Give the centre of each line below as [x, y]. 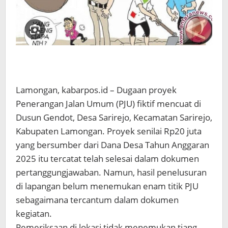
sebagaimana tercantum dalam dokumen [97, 199]
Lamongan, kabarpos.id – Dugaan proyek [96, 90]
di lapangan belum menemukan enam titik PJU [107, 186]
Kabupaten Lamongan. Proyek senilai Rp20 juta [109, 131]
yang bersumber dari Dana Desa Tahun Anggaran [112, 145]
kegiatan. [34, 213]
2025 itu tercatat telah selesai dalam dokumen [107, 158]
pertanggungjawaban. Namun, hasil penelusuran [111, 172]
